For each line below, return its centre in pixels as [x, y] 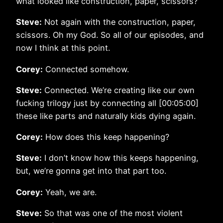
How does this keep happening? [106, 137]
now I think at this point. [63, 48]
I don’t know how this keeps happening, [120, 158]
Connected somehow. [86, 69]
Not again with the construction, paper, [119, 22]
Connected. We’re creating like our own [118, 90]
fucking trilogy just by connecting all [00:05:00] [107, 103]
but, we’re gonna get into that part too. [91, 171]
